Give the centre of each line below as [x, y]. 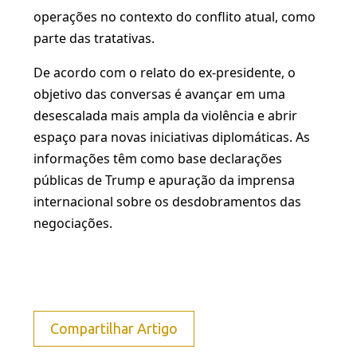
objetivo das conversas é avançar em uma [159, 94]
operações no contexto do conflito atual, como [175, 17]
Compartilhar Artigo [114, 328]
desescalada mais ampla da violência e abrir [165, 116]
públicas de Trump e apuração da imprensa [164, 180]
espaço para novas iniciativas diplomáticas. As [172, 137]
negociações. [73, 223]
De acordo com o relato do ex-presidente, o [165, 73]
